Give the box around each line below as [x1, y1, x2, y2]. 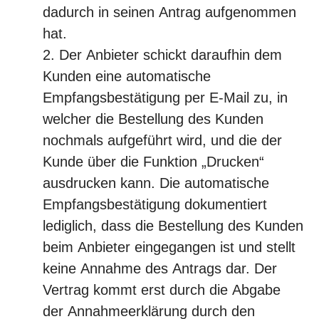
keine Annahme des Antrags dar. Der [43, 261, 277, 276]
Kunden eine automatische [43, 68, 211, 84]
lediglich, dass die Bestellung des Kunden [43, 218, 303, 234]
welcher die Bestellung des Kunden [43, 111, 263, 127]
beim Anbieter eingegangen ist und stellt [43, 239, 296, 255]
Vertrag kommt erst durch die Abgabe [43, 282, 281, 298]
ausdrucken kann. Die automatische [43, 175, 269, 191]
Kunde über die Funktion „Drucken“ [43, 154, 264, 169]
